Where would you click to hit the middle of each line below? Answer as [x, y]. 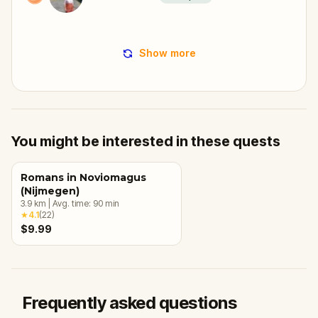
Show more [168, 53]
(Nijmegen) [50, 191]
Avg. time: [73, 203]
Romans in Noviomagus [83, 177]
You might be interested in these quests [146, 141]
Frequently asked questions [130, 302]
